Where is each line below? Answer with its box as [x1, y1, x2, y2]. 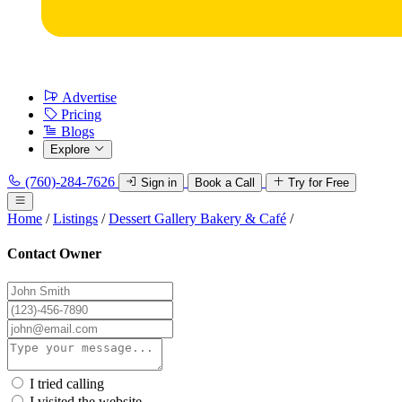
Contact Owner [7, 246, 101, 262]
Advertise [62, 90, 117, 105]
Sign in [141, 176, 177, 189]
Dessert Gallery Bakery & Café [109, 211, 286, 226]
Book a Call [195, 176, 255, 189]
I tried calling [30, 375, 104, 391]
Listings [53, 211, 98, 226]
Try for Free [288, 176, 349, 189]
